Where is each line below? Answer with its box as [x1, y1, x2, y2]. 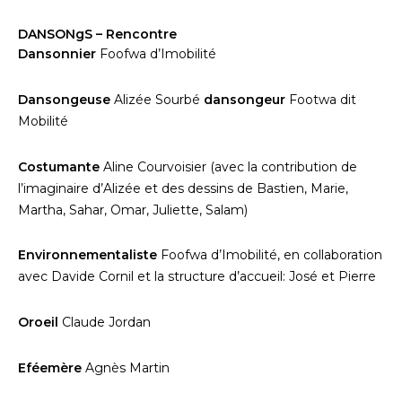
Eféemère [18, 359, 85, 376]
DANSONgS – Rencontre [18, 26, 177, 42]
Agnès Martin [85, 359, 170, 376]
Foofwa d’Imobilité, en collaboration [161, 247, 382, 264]
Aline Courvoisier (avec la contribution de [103, 158, 357, 175]
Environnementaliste [18, 247, 161, 264]
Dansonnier [18, 46, 96, 62]
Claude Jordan [62, 314, 151, 331]
